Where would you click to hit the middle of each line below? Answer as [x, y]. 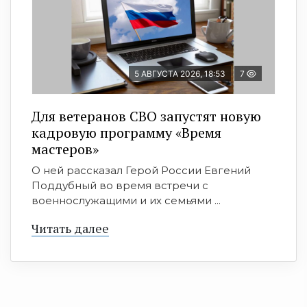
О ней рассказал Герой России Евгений [141, 170]
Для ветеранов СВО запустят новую [146, 116]
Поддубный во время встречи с [120, 185]
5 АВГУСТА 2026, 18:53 [180, 73]
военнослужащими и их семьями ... [126, 200]
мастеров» [65, 149]
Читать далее [70, 228]
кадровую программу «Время [126, 132]
